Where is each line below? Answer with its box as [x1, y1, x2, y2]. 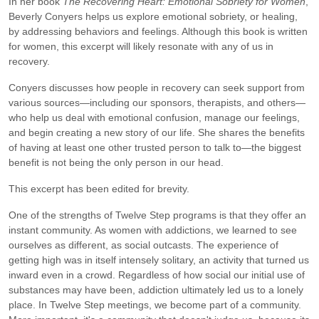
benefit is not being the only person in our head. [9, 156, 224, 168]
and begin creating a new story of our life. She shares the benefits [9, 126, 305, 138]
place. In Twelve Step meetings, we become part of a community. [9, 298, 301, 310]
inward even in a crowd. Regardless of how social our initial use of [9, 268, 305, 281]
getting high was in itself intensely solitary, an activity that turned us [9, 253, 309, 266]
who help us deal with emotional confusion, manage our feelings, [9, 111, 300, 123]
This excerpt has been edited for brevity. [9, 182, 189, 194]
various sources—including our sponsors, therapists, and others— [9, 96, 305, 108]
